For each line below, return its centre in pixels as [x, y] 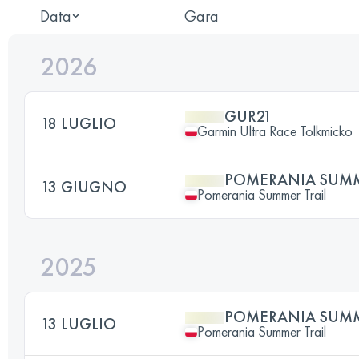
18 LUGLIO [79, 123]
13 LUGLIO [79, 324]
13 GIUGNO [84, 187]
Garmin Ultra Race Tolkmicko [275, 131]
